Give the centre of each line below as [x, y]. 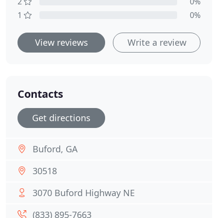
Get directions [61, 118]
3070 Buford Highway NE [84, 193]
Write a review [157, 42]
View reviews [61, 42]
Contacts [40, 94]
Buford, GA [55, 149]
